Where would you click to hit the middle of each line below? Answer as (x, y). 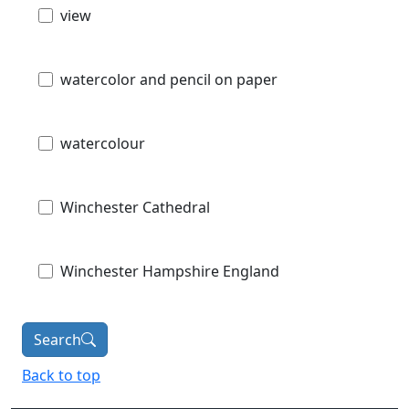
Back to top (61, 376)
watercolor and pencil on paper (169, 80)
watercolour (103, 144)
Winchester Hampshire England (170, 272)
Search (58, 340)
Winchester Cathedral (135, 208)
